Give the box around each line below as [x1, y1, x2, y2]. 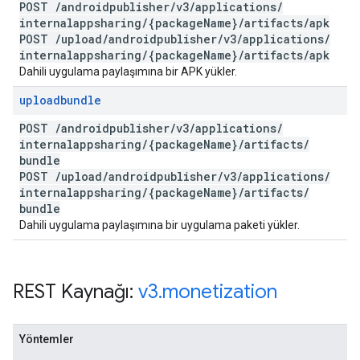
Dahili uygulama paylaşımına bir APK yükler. [19, 65, 237, 78]
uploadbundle [19, 92, 101, 108]
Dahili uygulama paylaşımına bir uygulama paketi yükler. [19, 219, 300, 231]
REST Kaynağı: [13, 280, 138, 304]
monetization [162, 280, 277, 304]
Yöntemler [19, 333, 74, 346]
